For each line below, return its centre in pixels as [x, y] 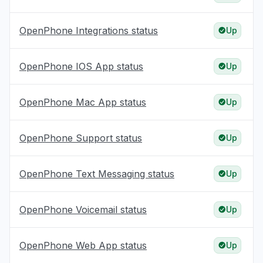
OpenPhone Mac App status [83, 102]
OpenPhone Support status [81, 138]
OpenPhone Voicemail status [83, 210]
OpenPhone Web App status [83, 245]
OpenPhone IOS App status [81, 66]
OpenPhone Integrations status [89, 31]
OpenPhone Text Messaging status [97, 174]
